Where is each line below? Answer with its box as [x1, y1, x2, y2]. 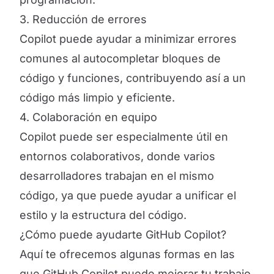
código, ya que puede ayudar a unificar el [20, 189, 236, 202]
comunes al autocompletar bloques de [20, 52, 221, 65]
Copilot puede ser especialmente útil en [20, 130, 228, 143]
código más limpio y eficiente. [20, 91, 175, 104]
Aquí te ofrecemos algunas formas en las [20, 248, 235, 261]
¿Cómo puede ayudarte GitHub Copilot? [20, 228, 226, 241]
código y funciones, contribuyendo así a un [20, 72, 246, 84]
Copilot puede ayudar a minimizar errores [20, 32, 237, 45]
